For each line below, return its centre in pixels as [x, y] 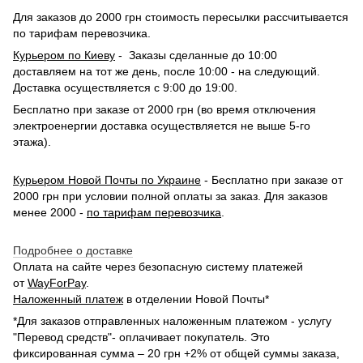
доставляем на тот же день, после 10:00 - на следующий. [168, 71]
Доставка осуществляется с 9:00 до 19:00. [125, 87]
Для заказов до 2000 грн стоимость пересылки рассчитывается [181, 17]
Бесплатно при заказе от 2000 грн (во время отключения [164, 109]
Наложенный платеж [68, 299]
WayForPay [57, 282]
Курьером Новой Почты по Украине [107, 179]
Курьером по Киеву [64, 55]
